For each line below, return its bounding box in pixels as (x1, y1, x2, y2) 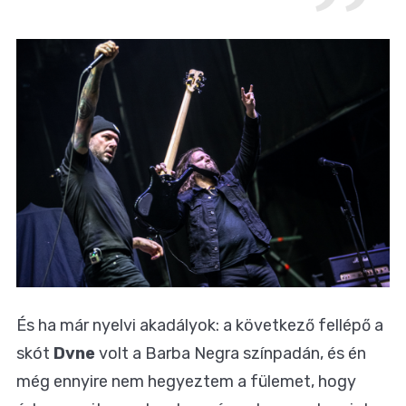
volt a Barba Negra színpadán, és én (95, 343, 366, 364)
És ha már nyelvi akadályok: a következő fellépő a (16, 315, 383, 336)
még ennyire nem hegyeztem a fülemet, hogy (16, 372, 356, 392)
